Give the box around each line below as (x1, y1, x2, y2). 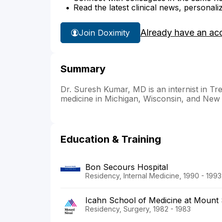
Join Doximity (79, 27, 130, 38)
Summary (60, 63, 106, 75)
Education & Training (60, 133, 161, 146)
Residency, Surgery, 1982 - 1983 (85, 205, 191, 214)
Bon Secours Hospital (85, 162, 168, 172)
